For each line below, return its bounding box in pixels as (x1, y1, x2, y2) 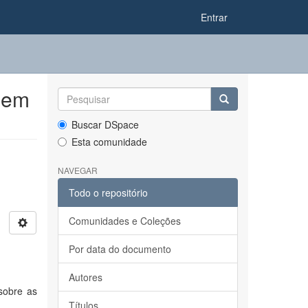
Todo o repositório (68, 186, 148, 199)
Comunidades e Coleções (68, 214, 181, 228)
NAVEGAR (57, 164, 98, 176)
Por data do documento (68, 242, 171, 256)
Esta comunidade (71, 135, 147, 148)
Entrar (201, 10, 228, 24)
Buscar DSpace (71, 118, 139, 131)
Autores (68, 270, 102, 284)
